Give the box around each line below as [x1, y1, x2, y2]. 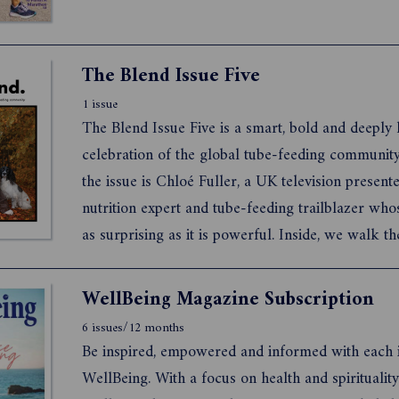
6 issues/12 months [82, 316, 184, 339]
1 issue [82, 93, 118, 116]
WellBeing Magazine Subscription [82, 281, 374, 317]
